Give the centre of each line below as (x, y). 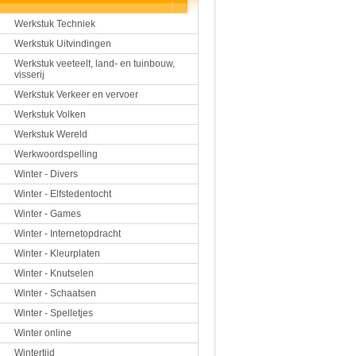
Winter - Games (48, 214)
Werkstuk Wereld (51, 134)
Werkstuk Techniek (55, 24)
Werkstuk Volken (50, 114)
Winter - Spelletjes (54, 313)
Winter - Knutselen (54, 273)
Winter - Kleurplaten (57, 253)
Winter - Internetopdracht (68, 234)
